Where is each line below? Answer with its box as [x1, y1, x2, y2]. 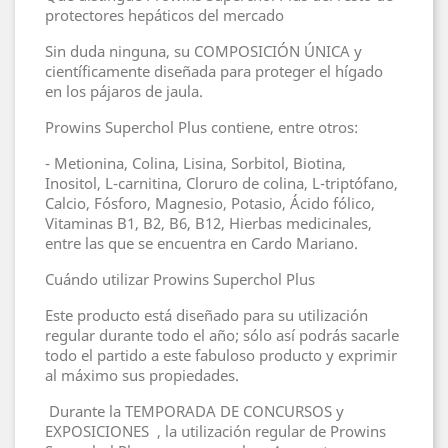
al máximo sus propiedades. [45, 365, 239, 386]
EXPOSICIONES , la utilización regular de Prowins [45, 421, 386, 442]
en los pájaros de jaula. [45, 81, 203, 102]
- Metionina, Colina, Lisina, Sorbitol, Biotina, [45, 153, 346, 174]
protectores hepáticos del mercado [45, 5, 284, 26]
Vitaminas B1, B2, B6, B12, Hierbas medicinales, [45, 213, 372, 234]
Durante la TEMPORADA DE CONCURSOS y [45, 401, 344, 422]
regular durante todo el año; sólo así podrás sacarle [45, 325, 399, 346]
